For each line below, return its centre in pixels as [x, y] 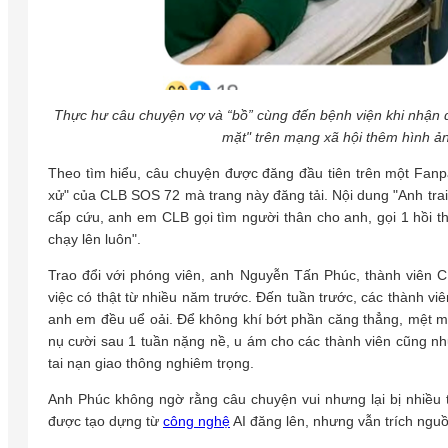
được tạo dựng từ [105, 421]
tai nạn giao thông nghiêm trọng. [151, 363]
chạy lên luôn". [94, 239]
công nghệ [196, 421]
